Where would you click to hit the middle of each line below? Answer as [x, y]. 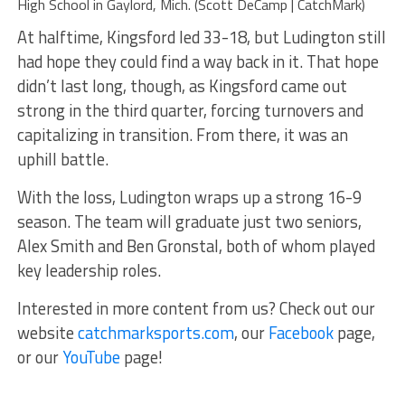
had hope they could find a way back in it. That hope [198, 61]
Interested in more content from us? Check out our [196, 308]
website [47, 332]
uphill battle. [62, 159]
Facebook [302, 332]
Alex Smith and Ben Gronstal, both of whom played [196, 245]
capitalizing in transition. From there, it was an [182, 134]
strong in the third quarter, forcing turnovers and [190, 110]
